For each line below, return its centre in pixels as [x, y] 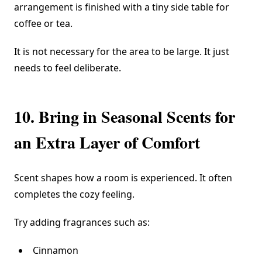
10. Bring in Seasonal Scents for [125, 117]
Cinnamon [56, 251]
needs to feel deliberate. [68, 68]
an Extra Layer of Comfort [107, 143]
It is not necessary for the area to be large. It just [122, 52]
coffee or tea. [43, 24]
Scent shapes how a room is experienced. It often [123, 178]
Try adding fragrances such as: [82, 223]
